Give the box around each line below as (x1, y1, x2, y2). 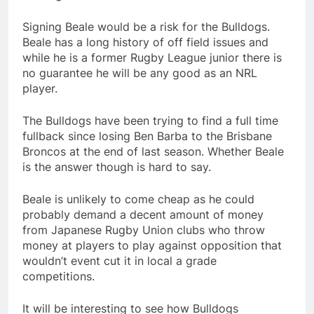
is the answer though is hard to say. (22, 160, 211, 175)
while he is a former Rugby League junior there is (22, 50, 282, 65)
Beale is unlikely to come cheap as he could (22, 192, 254, 207)
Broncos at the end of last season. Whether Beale (22, 144, 284, 159)
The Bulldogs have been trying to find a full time (22, 114, 278, 128)
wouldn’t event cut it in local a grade (22, 254, 217, 268)
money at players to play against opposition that (22, 238, 282, 253)
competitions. (22, 269, 95, 284)
